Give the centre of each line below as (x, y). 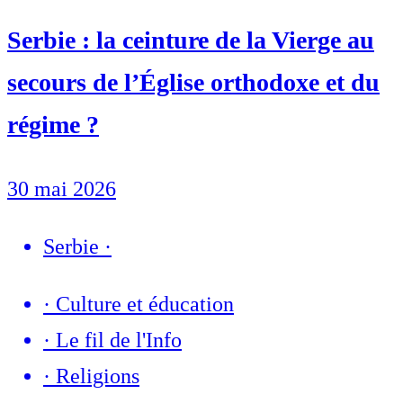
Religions (98, 376)
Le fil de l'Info (119, 340)
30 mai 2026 (62, 189)
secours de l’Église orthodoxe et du (193, 83)
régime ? (53, 125)
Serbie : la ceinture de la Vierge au (191, 40)
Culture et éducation (145, 304)
